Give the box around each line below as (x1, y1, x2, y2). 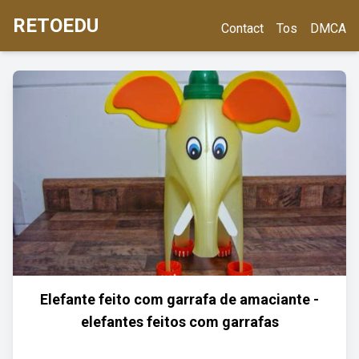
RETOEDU (13, 14, 99, 37)
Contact (221, 21, 264, 36)
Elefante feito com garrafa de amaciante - (40, 291, 319, 308)
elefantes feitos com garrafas (80, 313, 279, 330)
